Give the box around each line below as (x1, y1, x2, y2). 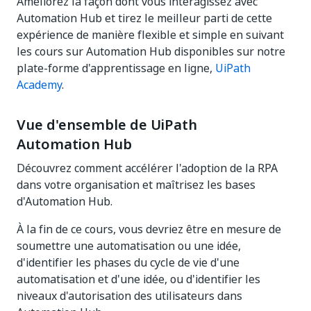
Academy (17, 76, 62, 93)
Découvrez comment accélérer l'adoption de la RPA (17, 160, 278, 176)
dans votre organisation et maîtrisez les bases (17, 176, 255, 193)
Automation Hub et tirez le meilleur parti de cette (17, 10, 272, 26)
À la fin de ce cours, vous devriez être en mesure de (17, 221, 281, 237)
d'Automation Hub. (17, 193, 112, 210)
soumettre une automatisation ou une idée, (17, 237, 241, 254)
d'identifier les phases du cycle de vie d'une (17, 254, 239, 271)
